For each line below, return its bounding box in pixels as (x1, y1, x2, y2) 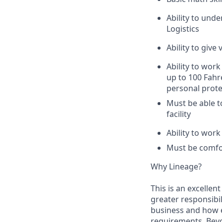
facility (166, 109, 191, 119)
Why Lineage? (151, 161, 202, 172)
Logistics (166, 23, 199, 34)
